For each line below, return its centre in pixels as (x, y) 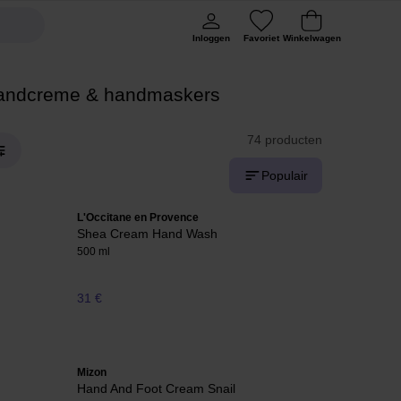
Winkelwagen (311, 38)
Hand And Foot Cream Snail (156, 389)
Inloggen (211, 38)
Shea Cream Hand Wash (147, 234)
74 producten (285, 140)
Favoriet (261, 38)
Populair (285, 175)
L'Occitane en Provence (138, 218)
